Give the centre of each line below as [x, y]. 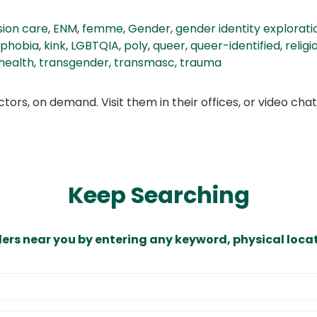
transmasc [144, 63]
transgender [74, 63]
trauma [201, 63]
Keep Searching [158, 195]
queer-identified [235, 46]
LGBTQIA [95, 46]
